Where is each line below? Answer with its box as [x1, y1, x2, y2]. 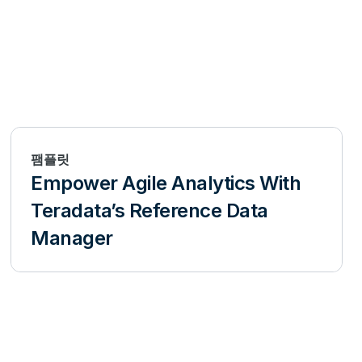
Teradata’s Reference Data [31, 199, 268, 223]
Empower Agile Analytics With [31, 171, 301, 196]
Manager [31, 226, 113, 250]
